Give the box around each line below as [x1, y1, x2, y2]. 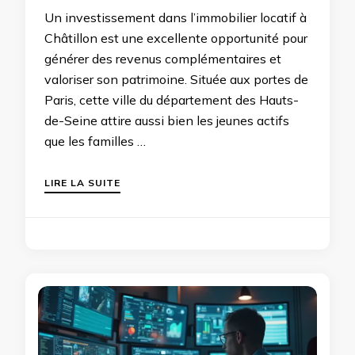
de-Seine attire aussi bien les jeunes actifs [44, 112, 289, 128]
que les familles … [44, 132, 146, 149]
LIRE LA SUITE [44, 176, 120, 189]
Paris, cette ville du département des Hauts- [44, 91, 299, 108]
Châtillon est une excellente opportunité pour [44, 29, 307, 46]
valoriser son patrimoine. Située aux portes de [44, 71, 308, 87]
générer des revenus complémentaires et [44, 50, 281, 67]
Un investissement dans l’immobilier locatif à [44, 9, 307, 25]
